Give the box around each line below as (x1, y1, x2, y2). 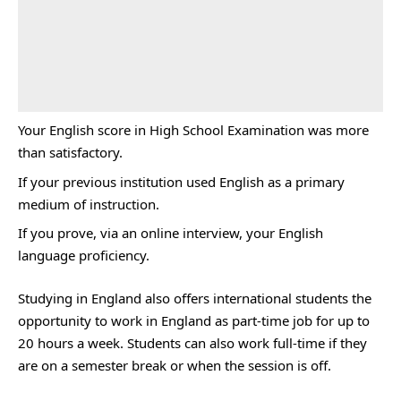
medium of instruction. (18, 194, 159, 213)
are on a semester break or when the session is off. (18, 355, 331, 374)
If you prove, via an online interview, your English (18, 224, 323, 242)
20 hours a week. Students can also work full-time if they (18, 333, 367, 352)
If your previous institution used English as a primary (18, 172, 345, 191)
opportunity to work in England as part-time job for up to (18, 311, 370, 329)
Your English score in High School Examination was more (18, 121, 369, 139)
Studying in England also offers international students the (18, 288, 371, 307)
